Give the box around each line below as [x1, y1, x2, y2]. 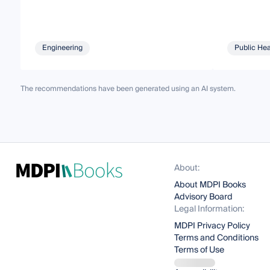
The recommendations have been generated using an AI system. [20, 82, 236, 95]
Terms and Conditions [174, 231, 259, 245]
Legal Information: [174, 202, 245, 216]
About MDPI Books [174, 178, 246, 192]
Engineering [42, 41, 83, 54]
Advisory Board [174, 190, 233, 204]
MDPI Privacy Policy [174, 219, 251, 233]
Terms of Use [174, 243, 225, 257]
